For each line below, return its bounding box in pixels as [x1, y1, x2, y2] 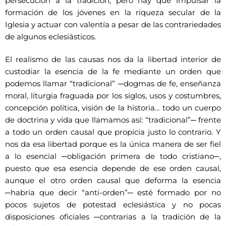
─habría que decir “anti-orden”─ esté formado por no [5, 188, 221, 198]
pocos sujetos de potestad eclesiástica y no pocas [5, 200, 221, 210]
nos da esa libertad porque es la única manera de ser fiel [5, 140, 221, 149]
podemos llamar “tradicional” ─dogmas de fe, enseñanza [5, 79, 221, 89]
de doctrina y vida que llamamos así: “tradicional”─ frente [5, 116, 221, 125]
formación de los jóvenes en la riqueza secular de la [5, 8, 221, 17]
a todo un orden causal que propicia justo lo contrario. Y [5, 128, 221, 137]
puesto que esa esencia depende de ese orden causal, [5, 164, 221, 174]
